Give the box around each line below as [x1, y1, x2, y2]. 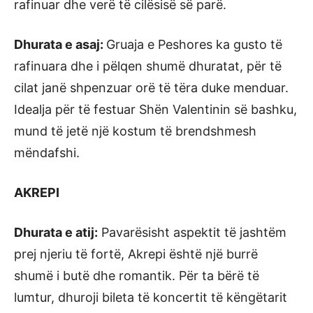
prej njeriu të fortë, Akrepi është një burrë [14, 247, 258, 261]
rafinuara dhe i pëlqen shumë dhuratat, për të [14, 59, 282, 73]
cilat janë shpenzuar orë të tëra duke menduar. [14, 80, 289, 95]
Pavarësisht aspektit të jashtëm [98, 225, 286, 240]
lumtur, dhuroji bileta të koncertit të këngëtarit [14, 290, 287, 305]
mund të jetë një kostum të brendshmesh [14, 124, 256, 138]
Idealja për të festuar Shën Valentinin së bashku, [14, 102, 297, 117]
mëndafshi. [14, 145, 80, 160]
